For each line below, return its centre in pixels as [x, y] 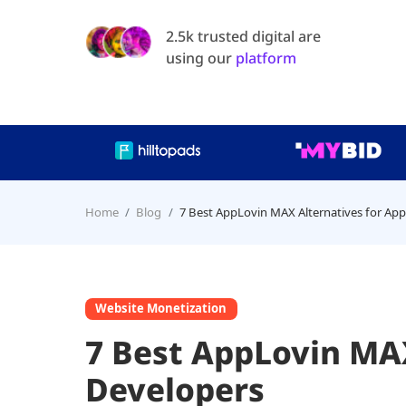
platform [266, 58]
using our [200, 58]
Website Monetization [161, 309]
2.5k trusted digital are [243, 37]
